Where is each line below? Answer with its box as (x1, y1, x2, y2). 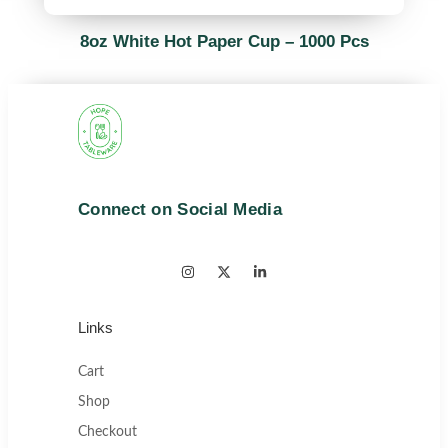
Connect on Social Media (78, 199, 282, 219)
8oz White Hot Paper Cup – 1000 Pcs (79, 31, 369, 51)
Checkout (78, 424, 137, 439)
